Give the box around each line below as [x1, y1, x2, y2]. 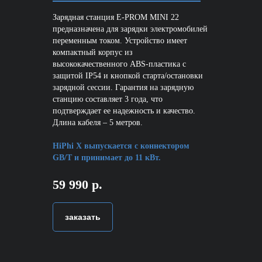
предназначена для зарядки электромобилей [53, 25, 208, 34]
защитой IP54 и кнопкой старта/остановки [53, 71, 203, 81]
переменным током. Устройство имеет [53, 36, 187, 46]
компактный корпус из [53, 48, 133, 57]
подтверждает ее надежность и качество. [53, 106, 195, 116]
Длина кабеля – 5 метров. [53, 118, 143, 127]
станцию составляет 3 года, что [53, 95, 163, 104]
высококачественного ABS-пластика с [53, 60, 186, 69]
